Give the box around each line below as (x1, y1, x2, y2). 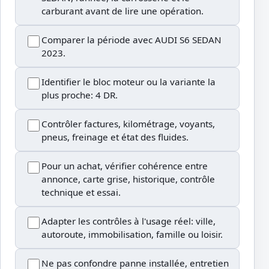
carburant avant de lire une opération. (41, 5, 204, 17)
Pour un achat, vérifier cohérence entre (41, 160, 208, 172)
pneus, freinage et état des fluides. (41, 131, 189, 144)
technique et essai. (41, 186, 121, 199)
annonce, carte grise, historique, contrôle (41, 173, 215, 186)
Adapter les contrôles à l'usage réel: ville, (41, 215, 216, 228)
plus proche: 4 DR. (41, 89, 118, 101)
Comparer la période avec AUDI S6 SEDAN (41, 34, 222, 46)
